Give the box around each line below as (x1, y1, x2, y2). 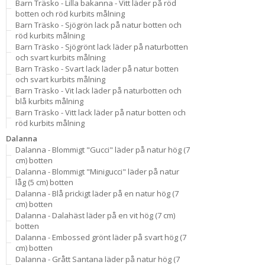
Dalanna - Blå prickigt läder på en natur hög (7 (15, 188, 179, 199)
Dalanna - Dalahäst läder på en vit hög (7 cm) (15, 210, 175, 221)
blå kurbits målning (15, 96, 83, 106)
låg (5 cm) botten (15, 177, 73, 188)
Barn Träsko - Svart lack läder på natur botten (15, 63, 179, 74)
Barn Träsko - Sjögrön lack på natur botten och (15, 20, 182, 30)
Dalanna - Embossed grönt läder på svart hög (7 (15, 232, 186, 243)
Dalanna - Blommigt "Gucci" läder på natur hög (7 (15, 144, 190, 155)
